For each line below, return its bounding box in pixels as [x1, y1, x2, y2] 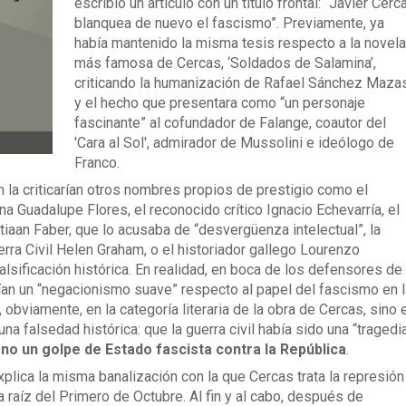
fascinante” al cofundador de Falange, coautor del [73, 114, 386, 131]
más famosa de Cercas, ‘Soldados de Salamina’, [73, 54, 376, 72]
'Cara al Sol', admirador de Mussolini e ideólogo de [73, 134, 394, 151]
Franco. [73, 154, 120, 171]
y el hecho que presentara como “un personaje [73, 94, 365, 111]
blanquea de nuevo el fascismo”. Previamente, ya [73, 14, 384, 32]
